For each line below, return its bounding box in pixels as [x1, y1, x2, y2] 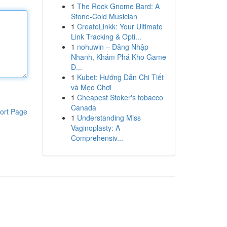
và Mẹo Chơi [70, 82, 111, 92]
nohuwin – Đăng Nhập [77, 42, 148, 52]
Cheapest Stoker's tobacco [77, 92, 163, 102]
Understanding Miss [77, 112, 141, 123]
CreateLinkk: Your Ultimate [77, 21, 163, 31]
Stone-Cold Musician [70, 11, 137, 21]
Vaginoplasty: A [70, 123, 120, 133]
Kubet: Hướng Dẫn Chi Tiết [77, 72, 164, 82]
